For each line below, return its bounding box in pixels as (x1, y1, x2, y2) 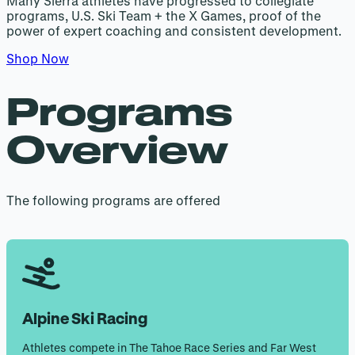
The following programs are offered (6, 193, 220, 208)
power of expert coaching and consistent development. (6, 23, 342, 38)
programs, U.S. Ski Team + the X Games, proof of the (6, 8, 321, 23)
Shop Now (6, 51, 69, 66)
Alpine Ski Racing (22, 309, 147, 328)
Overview (6, 126, 228, 171)
